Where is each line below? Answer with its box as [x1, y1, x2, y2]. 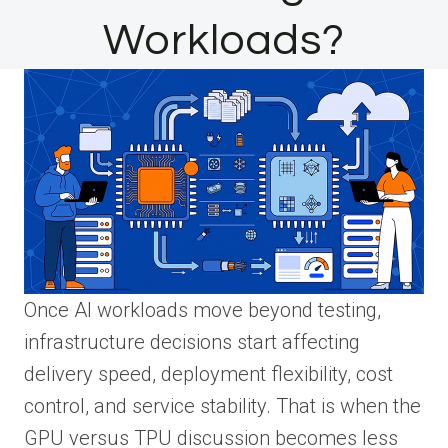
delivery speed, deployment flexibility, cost [24, 361, 393, 386]
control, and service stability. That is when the [24, 393, 421, 418]
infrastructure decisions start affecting [24, 329, 360, 354]
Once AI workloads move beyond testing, [24, 297, 381, 322]
